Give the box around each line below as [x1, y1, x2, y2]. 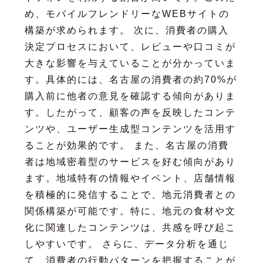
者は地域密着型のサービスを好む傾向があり [24, 156, 236, 167]
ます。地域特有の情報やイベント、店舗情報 [24, 173, 236, 183]
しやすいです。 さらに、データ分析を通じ [24, 238, 229, 249]
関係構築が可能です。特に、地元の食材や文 [24, 205, 236, 216]
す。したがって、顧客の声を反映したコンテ [24, 107, 236, 117]
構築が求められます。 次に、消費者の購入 [24, 25, 229, 35]
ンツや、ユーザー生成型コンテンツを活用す [24, 123, 236, 134]
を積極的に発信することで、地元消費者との [24, 189, 236, 200]
